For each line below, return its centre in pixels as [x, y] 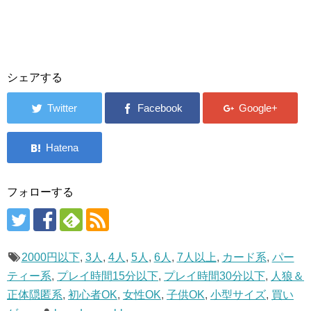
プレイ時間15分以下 [108, 276]
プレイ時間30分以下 [215, 276]
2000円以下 [50, 258]
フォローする [40, 192]
